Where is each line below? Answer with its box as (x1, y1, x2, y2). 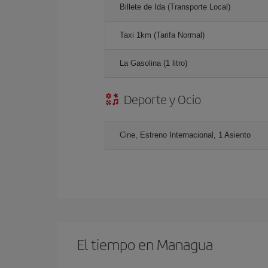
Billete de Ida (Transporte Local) (120, 2, 230, 11)
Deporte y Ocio (124, 90, 201, 108)
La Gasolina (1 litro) (120, 58, 187, 68)
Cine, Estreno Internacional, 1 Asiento (120, 130, 251, 139)
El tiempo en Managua (77, 233, 213, 254)
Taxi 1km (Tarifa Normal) (120, 30, 205, 39)
